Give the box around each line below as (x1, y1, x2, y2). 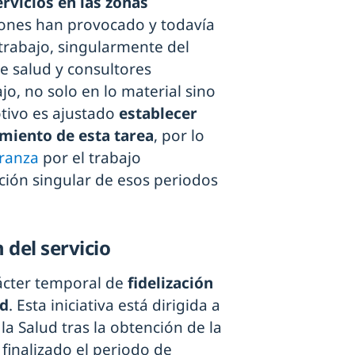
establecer (119, 102, 197, 124)
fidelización (128, 272, 213, 293)
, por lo (154, 124, 204, 146)
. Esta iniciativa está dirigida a (9, 294, 220, 315)
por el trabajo (39, 147, 141, 168)
